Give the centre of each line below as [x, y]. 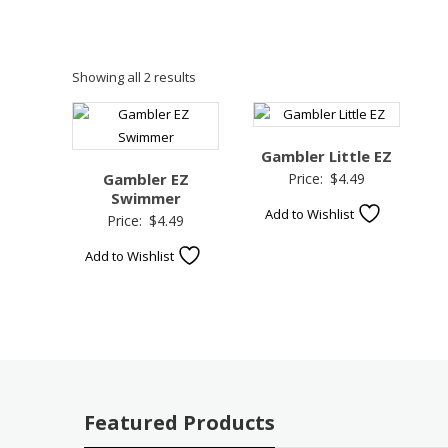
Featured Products [180, 422]
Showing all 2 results [134, 77]
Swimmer [145, 198]
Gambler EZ [145, 179]
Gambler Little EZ [326, 156]
